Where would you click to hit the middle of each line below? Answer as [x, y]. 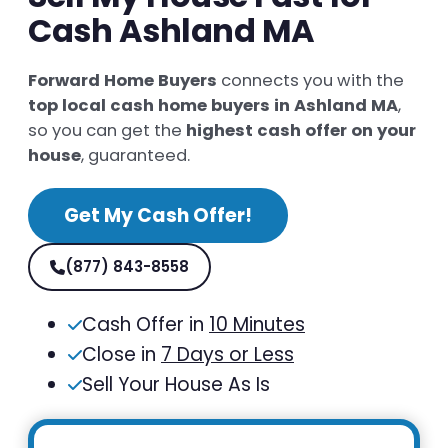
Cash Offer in [145, 325]
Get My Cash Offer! [158, 216]
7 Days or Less [227, 355]
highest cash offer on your [301, 131]
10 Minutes [257, 325]
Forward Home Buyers [122, 81]
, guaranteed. [135, 156]
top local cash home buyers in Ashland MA [213, 106]
